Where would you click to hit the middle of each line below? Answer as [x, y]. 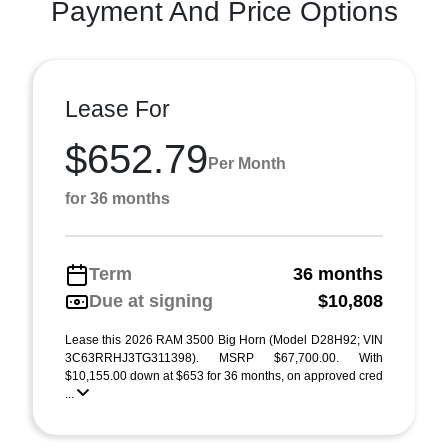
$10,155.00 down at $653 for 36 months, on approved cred [224, 376]
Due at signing [151, 301]
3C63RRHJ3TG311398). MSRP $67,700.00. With [224, 358]
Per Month [247, 163]
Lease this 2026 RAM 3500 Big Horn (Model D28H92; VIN [224, 340]
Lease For [117, 109]
